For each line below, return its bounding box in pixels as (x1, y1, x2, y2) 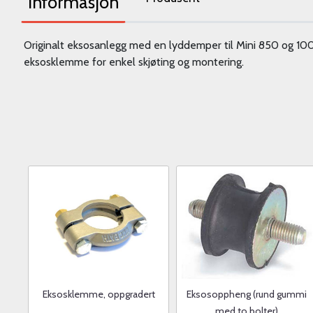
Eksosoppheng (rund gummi (187, 288, 307, 301)
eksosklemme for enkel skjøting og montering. (24, 54, 244, 68)
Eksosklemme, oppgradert (42, 288, 155, 301)
